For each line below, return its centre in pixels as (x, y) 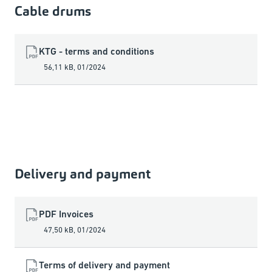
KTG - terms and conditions (97, 52)
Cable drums (53, 11)
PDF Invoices (66, 214)
